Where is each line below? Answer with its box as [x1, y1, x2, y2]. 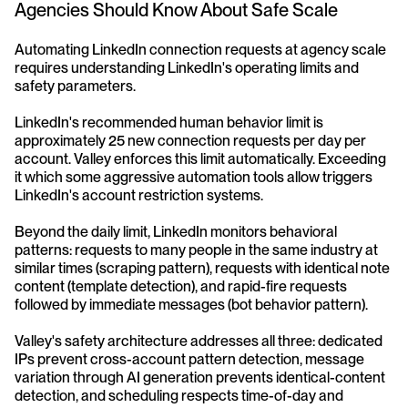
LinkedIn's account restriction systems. [15, 187, 263, 205]
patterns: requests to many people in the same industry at [15, 241, 378, 260]
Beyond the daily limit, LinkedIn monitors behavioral [15, 223, 337, 241]
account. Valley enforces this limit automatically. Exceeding [15, 150, 386, 168]
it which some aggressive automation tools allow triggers [15, 168, 372, 187]
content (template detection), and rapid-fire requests [15, 278, 347, 296]
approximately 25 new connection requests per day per [15, 132, 366, 150]
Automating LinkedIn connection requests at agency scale [15, 41, 386, 59]
